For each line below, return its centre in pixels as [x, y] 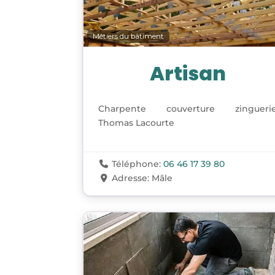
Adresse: [131, 178]
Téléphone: [137, 164]
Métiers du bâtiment [129, 36]
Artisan [188, 73]
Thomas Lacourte [137, 122]
